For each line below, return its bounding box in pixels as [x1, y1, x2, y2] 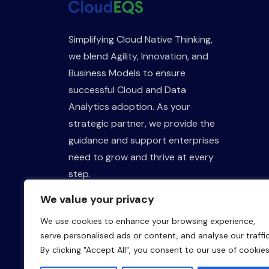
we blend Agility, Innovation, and [68, 49, 208, 62]
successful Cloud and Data [68, 83, 186, 96]
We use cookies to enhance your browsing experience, [40, 216, 255, 226]
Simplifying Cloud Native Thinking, [68, 32, 213, 46]
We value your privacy [40, 192, 154, 207]
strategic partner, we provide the [68, 116, 215, 130]
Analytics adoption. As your [68, 100, 190, 113]
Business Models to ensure [68, 66, 186, 79]
